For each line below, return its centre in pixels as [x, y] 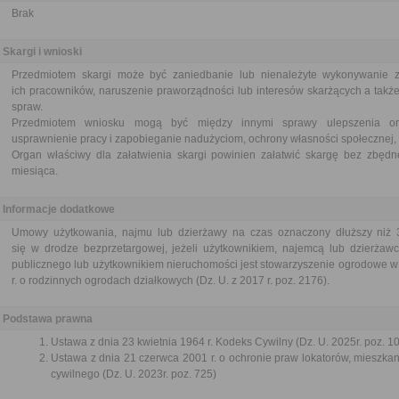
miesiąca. [35, 171]
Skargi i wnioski [42, 52]
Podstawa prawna [48, 319]
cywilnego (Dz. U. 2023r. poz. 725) [134, 374]
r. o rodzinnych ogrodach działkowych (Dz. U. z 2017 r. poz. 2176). [171, 281]
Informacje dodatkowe [59, 209]
